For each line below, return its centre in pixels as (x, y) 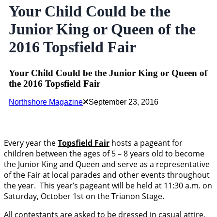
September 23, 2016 (124, 102)
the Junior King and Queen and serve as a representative (107, 164)
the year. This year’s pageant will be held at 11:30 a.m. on (108, 186)
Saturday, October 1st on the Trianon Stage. (85, 196)
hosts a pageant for (146, 143)
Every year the (30, 143)
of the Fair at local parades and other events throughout (107, 175)
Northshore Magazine (46, 102)
